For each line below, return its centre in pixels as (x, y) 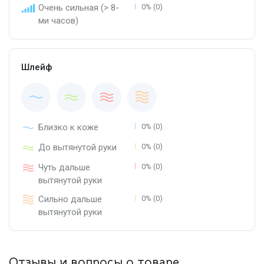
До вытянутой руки (77, 147)
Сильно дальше (70, 199)
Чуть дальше (64, 167)
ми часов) (58, 20)
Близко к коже (68, 127)
